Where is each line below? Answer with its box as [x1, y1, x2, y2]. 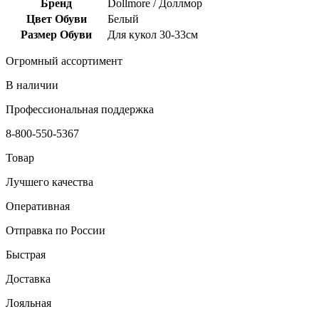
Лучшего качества [6, 175, 93, 188]
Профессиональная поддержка [6, 103, 154, 115]
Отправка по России [6, 224, 105, 236]
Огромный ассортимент [6, 54, 122, 67]
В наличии [6, 78, 58, 91]
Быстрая [6, 248, 46, 261]
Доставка [6, 272, 51, 285]
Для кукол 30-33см [108, 28, 198, 41]
